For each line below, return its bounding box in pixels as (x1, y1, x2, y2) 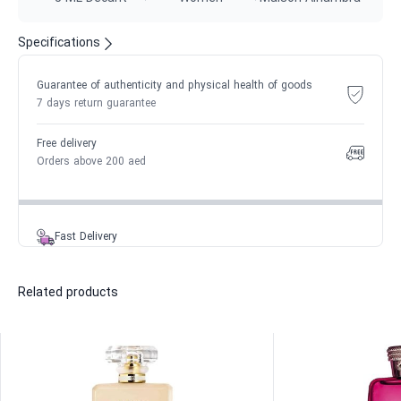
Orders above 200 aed (37, 155, 146, 169)
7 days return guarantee (37, 97, 156, 111)
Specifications (18, 35, 100, 52)
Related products (18, 285, 118, 302)
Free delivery (37, 137, 97, 151)
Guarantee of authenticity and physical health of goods (37, 79, 312, 93)
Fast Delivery (55, 230, 117, 244)
